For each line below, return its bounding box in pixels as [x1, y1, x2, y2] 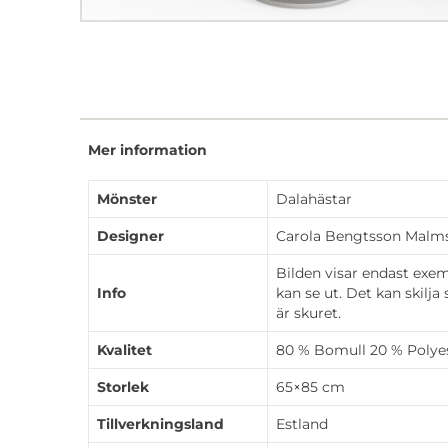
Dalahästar [276, 189, 352, 208]
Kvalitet [97, 340, 152, 359]
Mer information [88, 140, 207, 159]
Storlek [97, 377, 149, 396]
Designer [97, 226, 164, 245]
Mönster [97, 189, 157, 208]
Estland [276, 414, 328, 433]
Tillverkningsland [97, 414, 224, 433]
